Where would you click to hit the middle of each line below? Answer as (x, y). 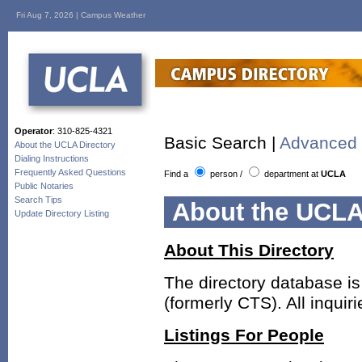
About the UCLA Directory (65, 145)
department (286, 173)
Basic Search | (222, 143)
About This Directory (249, 251)
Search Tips (38, 200)
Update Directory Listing (62, 213)
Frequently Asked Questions (70, 172)
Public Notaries (44, 186)
